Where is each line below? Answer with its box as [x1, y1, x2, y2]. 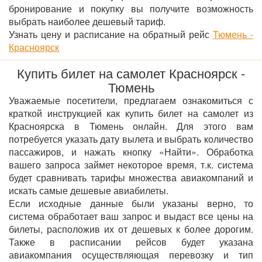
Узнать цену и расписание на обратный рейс [9, 27, 213, 41]
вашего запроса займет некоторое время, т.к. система [9, 158, 253, 171]
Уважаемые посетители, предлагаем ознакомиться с [9, 94, 253, 107]
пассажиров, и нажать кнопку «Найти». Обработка [9, 145, 253, 158]
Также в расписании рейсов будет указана [9, 235, 253, 249]
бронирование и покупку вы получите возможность [9, 2, 253, 15]
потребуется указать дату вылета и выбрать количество [9, 132, 253, 146]
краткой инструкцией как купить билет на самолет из [9, 106, 253, 120]
